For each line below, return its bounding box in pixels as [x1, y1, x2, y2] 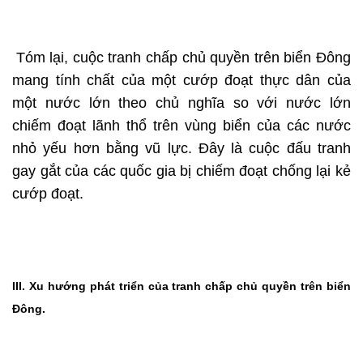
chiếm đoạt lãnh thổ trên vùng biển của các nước [12, 117, 351, 135]
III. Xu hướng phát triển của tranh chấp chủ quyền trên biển [12, 280, 351, 293]
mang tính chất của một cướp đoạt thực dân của [12, 72, 351, 89]
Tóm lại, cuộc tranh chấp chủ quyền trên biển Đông [15, 49, 352, 66]
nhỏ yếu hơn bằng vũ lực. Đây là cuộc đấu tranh [12, 140, 351, 157]
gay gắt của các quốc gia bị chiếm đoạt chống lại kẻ [12, 163, 351, 180]
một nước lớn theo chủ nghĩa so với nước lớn [12, 95, 351, 112]
